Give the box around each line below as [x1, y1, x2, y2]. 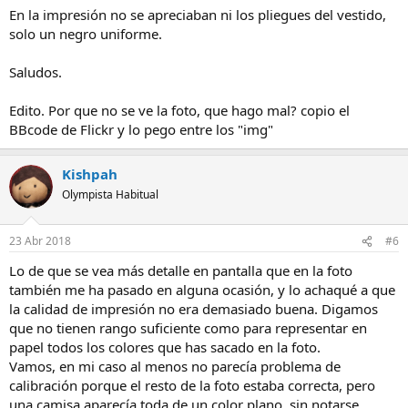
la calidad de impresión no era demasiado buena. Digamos [9, 300, 378, 318]
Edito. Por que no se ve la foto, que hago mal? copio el [9, 100, 350, 119]
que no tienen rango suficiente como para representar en [9, 319, 367, 337]
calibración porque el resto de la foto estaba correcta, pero [9, 376, 375, 394]
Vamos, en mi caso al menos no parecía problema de [9, 357, 341, 375]
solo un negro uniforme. [9, 24, 162, 43]
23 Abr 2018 [9, 233, 71, 249]
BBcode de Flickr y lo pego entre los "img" [9, 119, 273, 138]
